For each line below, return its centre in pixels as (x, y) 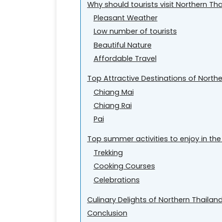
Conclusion (107, 213)
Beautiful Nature (122, 45)
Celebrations (116, 180)
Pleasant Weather (125, 18)
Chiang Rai (112, 105)
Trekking (108, 152)
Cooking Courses (124, 166)
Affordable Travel (125, 58)
